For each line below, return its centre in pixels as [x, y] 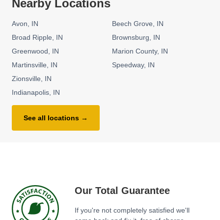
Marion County [135, 51]
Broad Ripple [32, 38]
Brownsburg [131, 38]
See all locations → [56, 118]
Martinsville [29, 65]
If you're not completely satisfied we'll [132, 210]
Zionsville [26, 79]
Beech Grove [132, 24]
